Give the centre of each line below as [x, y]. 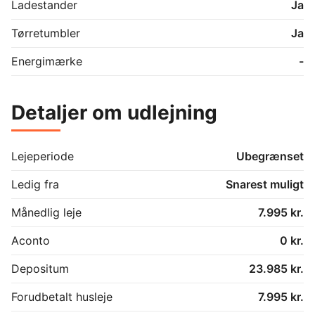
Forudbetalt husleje [62, 296]
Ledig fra [35, 184]
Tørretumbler [46, 33]
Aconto [31, 240]
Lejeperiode [43, 156]
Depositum [40, 268]
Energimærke [47, 61]
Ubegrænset [270, 156]
